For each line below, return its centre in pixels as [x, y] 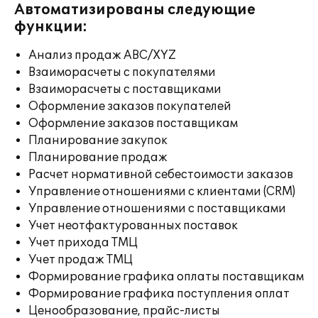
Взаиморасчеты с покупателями [122, 72]
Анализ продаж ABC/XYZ [102, 55]
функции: [51, 27]
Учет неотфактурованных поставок [133, 226]
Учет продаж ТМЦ [81, 260]
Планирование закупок [98, 141]
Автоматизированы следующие [135, 10]
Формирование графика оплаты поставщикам [166, 277]
